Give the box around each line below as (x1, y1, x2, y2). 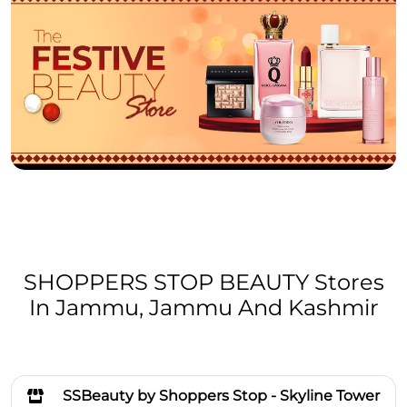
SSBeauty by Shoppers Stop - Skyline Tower (63, 386, 380, 404)
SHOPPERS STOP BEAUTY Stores (23, 268, 384, 295)
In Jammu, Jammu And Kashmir (28, 293, 379, 321)
